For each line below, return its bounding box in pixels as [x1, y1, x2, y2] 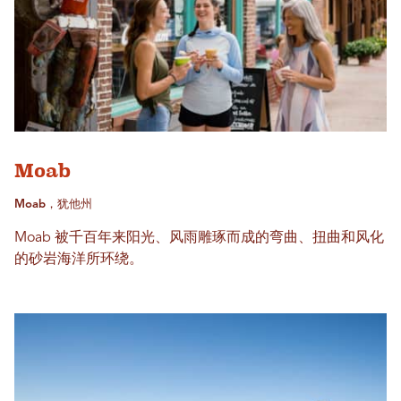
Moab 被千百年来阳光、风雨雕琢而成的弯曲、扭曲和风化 [14, 230, 384, 245]
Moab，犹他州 [14, 198, 92, 210]
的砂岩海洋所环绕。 [14, 252, 143, 267]
